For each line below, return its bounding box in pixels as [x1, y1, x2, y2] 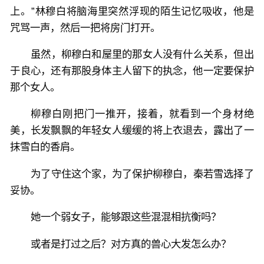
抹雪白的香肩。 [10, 141, 81, 153]
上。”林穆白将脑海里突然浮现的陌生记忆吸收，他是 [10, 5, 254, 17]
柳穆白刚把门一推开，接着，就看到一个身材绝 [31, 108, 254, 120]
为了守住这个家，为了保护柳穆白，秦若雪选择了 [31, 167, 254, 180]
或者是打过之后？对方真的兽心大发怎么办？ [31, 237, 232, 250]
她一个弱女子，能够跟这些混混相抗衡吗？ [31, 211, 222, 223]
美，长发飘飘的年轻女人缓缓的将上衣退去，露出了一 [10, 124, 254, 137]
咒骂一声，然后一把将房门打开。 [10, 21, 161, 34]
